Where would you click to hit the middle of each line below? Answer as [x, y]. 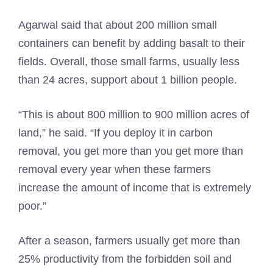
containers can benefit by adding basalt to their [132, 43]
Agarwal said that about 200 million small [118, 25]
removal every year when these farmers [115, 169]
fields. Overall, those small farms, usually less [129, 62]
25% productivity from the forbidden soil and [125, 259]
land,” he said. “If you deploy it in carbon [115, 133]
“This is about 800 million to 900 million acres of [134, 115]
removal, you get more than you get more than [131, 151]
